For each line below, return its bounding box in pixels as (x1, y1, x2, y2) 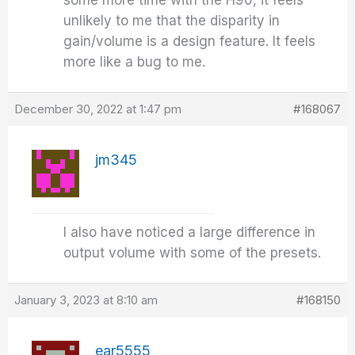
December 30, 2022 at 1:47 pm (14, 101, 182, 116)
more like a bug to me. (63, 54, 206, 70)
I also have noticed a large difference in (63, 224, 316, 240)
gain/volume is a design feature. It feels (63, 33, 316, 49)
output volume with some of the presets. (63, 245, 322, 261)
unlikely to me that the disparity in (63, 13, 281, 29)
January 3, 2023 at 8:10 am (14, 292, 158, 307)
